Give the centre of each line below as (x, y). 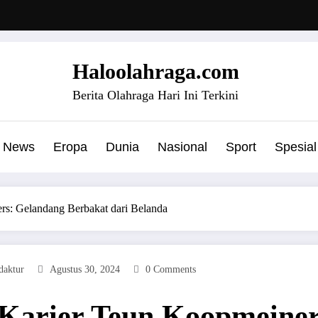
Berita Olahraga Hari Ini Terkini (155, 95)
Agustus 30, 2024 (85, 269)
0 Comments (171, 269)
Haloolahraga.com (155, 71)
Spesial (295, 147)
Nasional (182, 147)
